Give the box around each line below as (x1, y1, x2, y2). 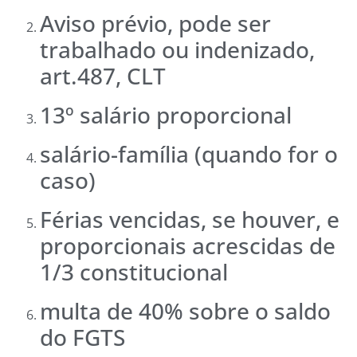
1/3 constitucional (40, 256, 228, 287)
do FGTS (40, 321, 125, 352)
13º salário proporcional (40, 99, 292, 130)
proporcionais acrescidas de (40, 229, 335, 261)
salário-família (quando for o (40, 138, 338, 169)
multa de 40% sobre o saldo (40, 295, 331, 326)
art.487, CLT (40, 60, 166, 91)
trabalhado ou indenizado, (40, 33, 315, 65)
